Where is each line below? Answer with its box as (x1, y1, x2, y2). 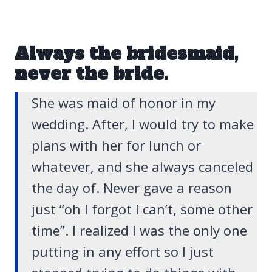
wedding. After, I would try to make (32, 115, 254, 134)
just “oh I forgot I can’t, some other (32, 200, 253, 219)
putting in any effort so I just (32, 242, 214, 261)
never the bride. (15, 62, 168, 86)
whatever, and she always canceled (32, 157, 253, 176)
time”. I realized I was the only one (32, 221, 247, 240)
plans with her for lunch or (32, 136, 201, 155)
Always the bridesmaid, (15, 42, 238, 66)
